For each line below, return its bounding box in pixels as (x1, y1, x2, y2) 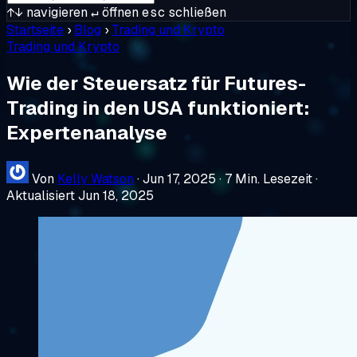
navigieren (23, 4, 88, 21)
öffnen (99, 4, 139, 21)
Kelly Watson (57, 170, 134, 187)
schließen (166, 4, 226, 21)
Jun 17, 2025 (143, 170, 216, 187)
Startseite (6, 22, 64, 38)
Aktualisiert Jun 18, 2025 (6, 186, 154, 204)
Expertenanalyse (6, 120, 167, 145)
